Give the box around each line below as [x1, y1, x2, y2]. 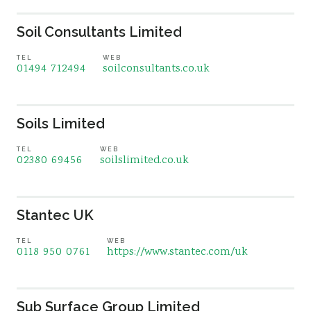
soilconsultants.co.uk [103, 61, 210, 77]
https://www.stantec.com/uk [107, 244, 248, 260]
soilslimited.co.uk [100, 153, 189, 169]
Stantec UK [17, 207, 94, 224]
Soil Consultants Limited [17, 24, 182, 40]
